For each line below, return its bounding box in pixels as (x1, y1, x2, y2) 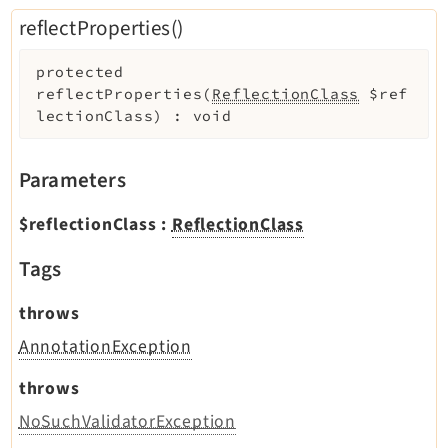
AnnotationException (18, 334, 192, 360)
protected (35, 62, 124, 81)
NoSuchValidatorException (18, 409, 236, 435)
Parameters (18, 165, 126, 196)
